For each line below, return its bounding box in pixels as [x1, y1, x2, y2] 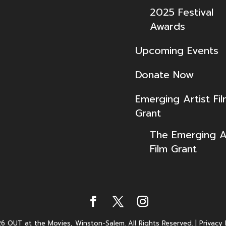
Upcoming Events [135, 42, 218, 58]
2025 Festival [149, 4, 213, 20]
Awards [149, 18, 185, 34]
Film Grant [149, 141, 197, 156]
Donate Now [135, 67, 194, 82]
